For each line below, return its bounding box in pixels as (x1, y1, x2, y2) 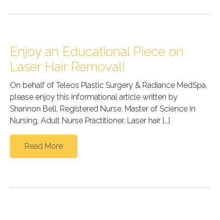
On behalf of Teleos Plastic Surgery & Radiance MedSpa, (10, 80, 207, 90)
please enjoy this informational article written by (10, 92, 178, 102)
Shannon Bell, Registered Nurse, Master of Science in (10, 104, 195, 113)
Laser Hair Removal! (10, 59, 125, 74)
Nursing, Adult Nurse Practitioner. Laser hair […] (10, 115, 170, 125)
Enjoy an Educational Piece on (10, 44, 184, 59)
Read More (25, 141, 63, 151)
